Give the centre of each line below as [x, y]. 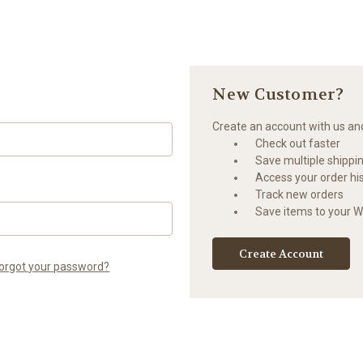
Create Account [282, 253]
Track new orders [300, 194]
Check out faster [298, 143]
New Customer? [278, 94]
